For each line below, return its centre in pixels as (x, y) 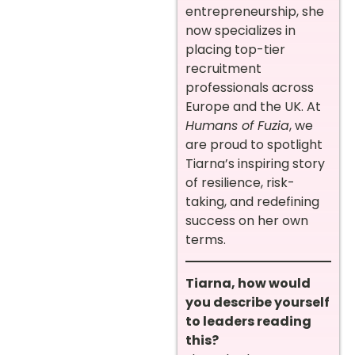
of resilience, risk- (240, 183)
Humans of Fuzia (237, 126)
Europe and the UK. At (253, 107)
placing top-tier (235, 50)
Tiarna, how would (248, 283)
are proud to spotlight (254, 145)
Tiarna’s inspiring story (255, 164)
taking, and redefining (252, 202)
